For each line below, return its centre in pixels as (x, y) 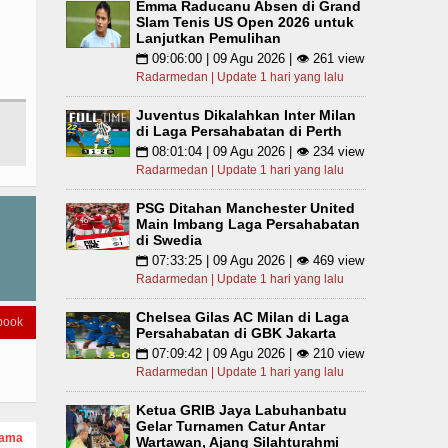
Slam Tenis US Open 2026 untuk (245, 22)
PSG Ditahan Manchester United (245, 208)
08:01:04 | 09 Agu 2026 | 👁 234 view (256, 151)
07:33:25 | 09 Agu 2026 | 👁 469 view (256, 260)
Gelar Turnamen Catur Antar (230, 426)
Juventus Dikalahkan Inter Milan (246, 115)
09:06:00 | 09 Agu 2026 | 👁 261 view (256, 58)
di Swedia (169, 240)
